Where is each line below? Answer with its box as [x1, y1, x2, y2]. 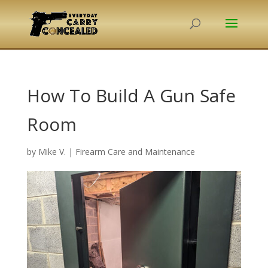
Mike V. [38, 146, 66, 157]
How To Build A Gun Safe [26, 83, 236, 108]
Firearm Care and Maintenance [75, 146, 195, 157]
